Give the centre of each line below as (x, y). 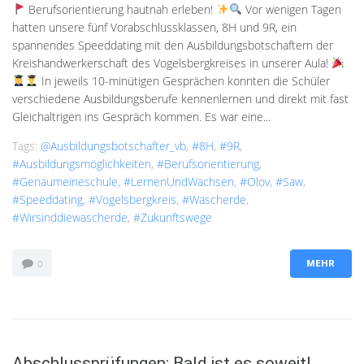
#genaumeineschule (65, 181)
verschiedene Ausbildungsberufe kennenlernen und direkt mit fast (180, 98)
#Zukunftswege (173, 217)
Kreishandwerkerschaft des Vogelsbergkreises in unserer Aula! (172, 63)
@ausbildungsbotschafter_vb (113, 145)
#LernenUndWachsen (179, 181)
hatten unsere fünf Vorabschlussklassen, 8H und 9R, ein (154, 27)
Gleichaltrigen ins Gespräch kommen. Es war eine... (141, 116)
